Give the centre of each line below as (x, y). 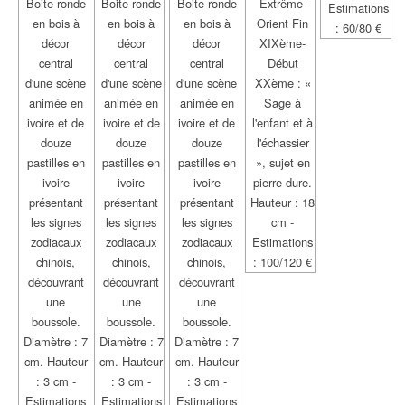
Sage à (283, 103)
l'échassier (283, 143)
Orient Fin (283, 24)
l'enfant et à (283, 123)
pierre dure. (283, 183)
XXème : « (283, 83)
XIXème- (283, 43)
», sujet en (283, 163)
